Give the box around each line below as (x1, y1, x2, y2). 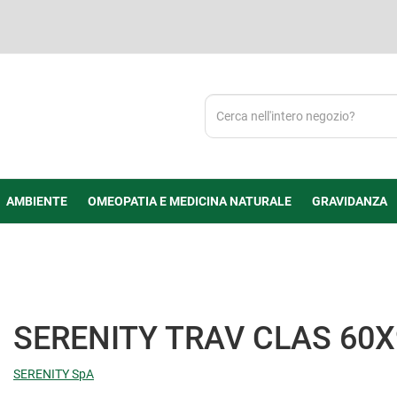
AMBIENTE (5, 194, 67, 208)
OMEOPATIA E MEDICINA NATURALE (87, 194, 292, 208)
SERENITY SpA (13, 367, 94, 381)
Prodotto (204, 113, 253, 127)
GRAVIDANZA (311, 194, 387, 208)
